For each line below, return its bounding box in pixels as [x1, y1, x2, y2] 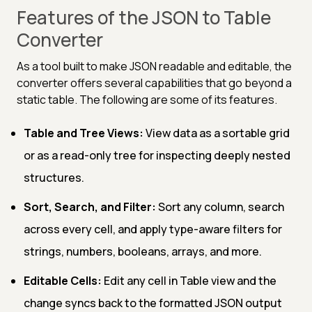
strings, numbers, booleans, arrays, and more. [24, 243, 262, 259]
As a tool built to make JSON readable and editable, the [17, 58, 292, 74]
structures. [24, 169, 84, 185]
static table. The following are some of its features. [17, 91, 277, 107]
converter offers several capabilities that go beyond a [17, 75, 292, 91]
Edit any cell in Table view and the [102, 272, 276, 288]
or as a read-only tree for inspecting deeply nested [24, 147, 290, 163]
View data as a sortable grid [143, 125, 290, 141]
